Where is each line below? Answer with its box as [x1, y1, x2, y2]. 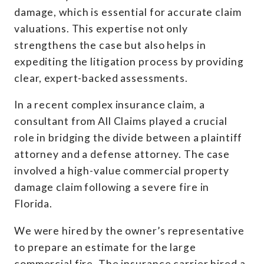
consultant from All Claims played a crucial [14, 115, 227, 128]
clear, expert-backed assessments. [14, 71, 189, 84]
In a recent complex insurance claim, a [14, 98, 205, 111]
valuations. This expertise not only [14, 22, 188, 35]
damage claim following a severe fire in [14, 181, 210, 194]
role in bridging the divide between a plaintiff [14, 131, 243, 144]
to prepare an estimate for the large [14, 240, 196, 253]
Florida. [14, 197, 53, 210]
